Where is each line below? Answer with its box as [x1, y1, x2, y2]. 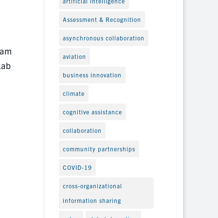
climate [62, 89, 85, 97]
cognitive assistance [62, 108, 122, 115]
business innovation [62, 71, 122, 78]
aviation [62, 52, 86, 60]
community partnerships [62, 145, 135, 152]
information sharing [62, 196, 121, 204]
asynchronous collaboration [62, 34, 145, 41]
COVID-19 [62, 163, 92, 171]
